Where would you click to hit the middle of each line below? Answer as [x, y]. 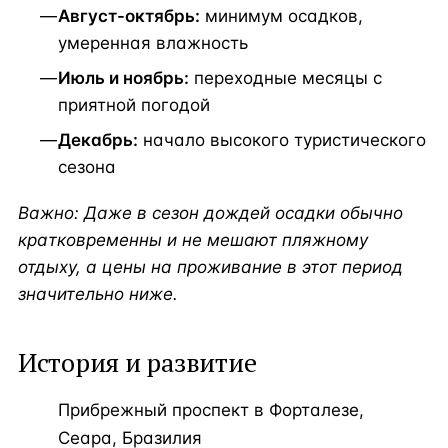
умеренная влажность [153, 43]
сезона [87, 167]
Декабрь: [98, 140]
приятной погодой [134, 105]
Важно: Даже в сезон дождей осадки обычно [210, 212]
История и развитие [137, 361]
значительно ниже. [98, 293]
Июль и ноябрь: [123, 78]
